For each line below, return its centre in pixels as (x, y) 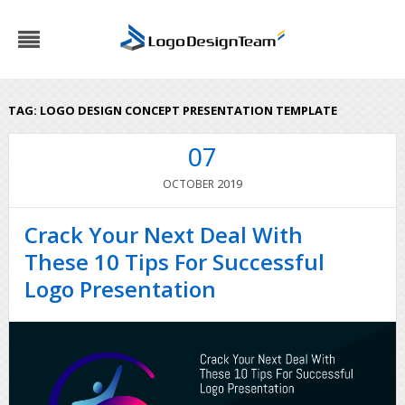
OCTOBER (188, 184)
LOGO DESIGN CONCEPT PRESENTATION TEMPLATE (188, 110)
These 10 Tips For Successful (175, 262)
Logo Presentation (121, 289)
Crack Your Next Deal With (164, 235)
